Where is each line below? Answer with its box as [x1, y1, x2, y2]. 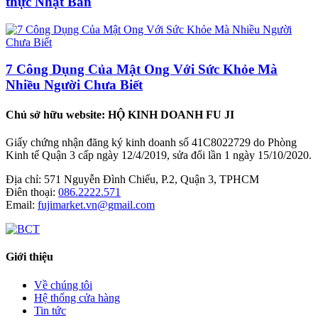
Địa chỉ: [6, 173, 44, 185]
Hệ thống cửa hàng [34, 291, 120, 304]
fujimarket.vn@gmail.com [38, 199, 155, 211]
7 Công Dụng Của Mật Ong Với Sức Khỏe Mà [6, 62, 278, 77]
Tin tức [34, 304, 66, 317]
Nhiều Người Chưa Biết [6, 77, 143, 93]
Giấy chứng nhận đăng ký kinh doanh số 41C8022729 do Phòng [6, 136, 297, 148]
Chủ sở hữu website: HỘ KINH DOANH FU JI [6, 108, 234, 121]
